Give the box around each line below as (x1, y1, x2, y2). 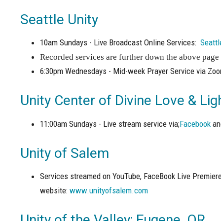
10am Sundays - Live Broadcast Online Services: (39, 37, 198, 48)
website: (39, 185, 70, 196)
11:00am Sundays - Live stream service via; (39, 118, 180, 129)
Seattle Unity (20, 11, 98, 28)
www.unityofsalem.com (69, 185, 148, 196)
